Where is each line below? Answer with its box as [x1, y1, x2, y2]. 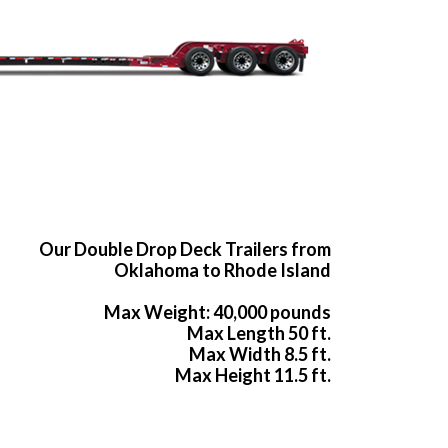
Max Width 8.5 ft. [189, 343, 331, 366]
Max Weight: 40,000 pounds [104, 301, 331, 324]
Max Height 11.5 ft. [175, 364, 331, 387]
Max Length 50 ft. [187, 322, 331, 345]
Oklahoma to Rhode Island [114, 259, 331, 282]
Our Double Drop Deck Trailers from [39, 238, 331, 261]
